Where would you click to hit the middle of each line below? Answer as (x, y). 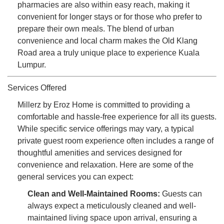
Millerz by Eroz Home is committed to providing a (104, 104)
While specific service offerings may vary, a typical (106, 128)
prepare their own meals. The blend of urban (96, 28)
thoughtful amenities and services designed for (100, 152)
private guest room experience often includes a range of (115, 140)
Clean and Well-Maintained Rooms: (94, 193)
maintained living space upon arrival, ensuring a (112, 217)
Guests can (181, 193)
